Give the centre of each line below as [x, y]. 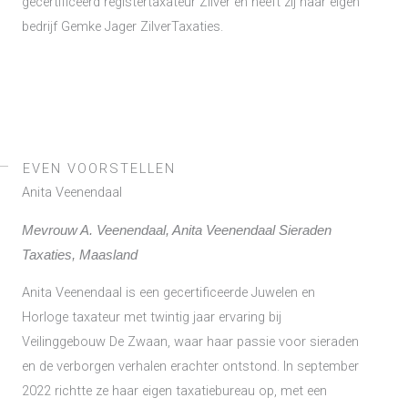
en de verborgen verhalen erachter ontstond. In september [190, 367]
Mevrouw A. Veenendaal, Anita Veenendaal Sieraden [177, 230]
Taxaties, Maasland [80, 255]
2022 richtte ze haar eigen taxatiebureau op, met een [174, 391]
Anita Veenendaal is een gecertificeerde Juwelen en [168, 293]
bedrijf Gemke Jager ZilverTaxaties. [122, 27]
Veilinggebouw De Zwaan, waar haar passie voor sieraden [190, 342]
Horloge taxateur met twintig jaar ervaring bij [152, 317]
